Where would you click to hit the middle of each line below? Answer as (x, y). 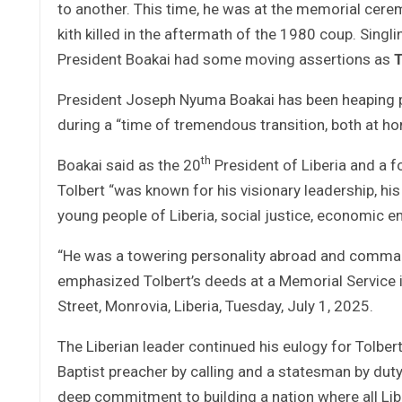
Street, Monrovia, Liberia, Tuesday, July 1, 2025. (215, 306)
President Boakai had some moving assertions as (226, 59)
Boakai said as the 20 (129, 165)
